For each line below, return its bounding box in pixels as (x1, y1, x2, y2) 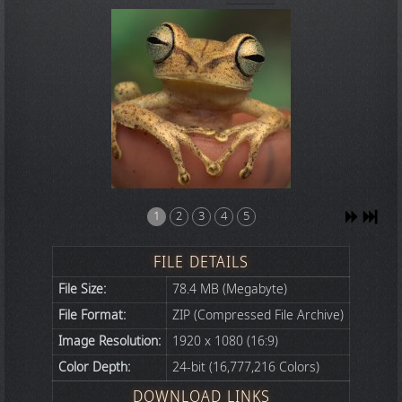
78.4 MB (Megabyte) (172, 280, 287, 299)
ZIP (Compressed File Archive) (172, 306, 344, 325)
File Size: (58, 280, 106, 299)
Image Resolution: (58, 332, 161, 351)
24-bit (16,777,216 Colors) (172, 358, 319, 377)
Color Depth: (58, 358, 130, 377)
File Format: (58, 306, 126, 325)
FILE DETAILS (153, 250, 249, 274)
